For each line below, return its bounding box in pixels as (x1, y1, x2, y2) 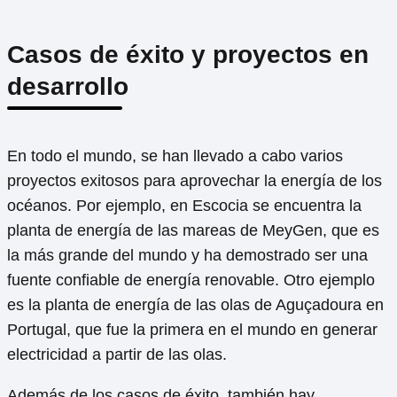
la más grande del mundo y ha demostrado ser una (7, 245, 368, 264)
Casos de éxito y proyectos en (7, 40, 369, 68)
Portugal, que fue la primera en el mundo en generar (7, 320, 378, 339)
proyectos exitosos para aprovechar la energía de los (7, 171, 382, 190)
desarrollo (7, 72, 128, 100)
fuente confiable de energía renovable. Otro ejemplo (7, 270, 375, 289)
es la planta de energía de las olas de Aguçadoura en (7, 295, 384, 314)
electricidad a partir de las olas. (7, 345, 227, 363)
